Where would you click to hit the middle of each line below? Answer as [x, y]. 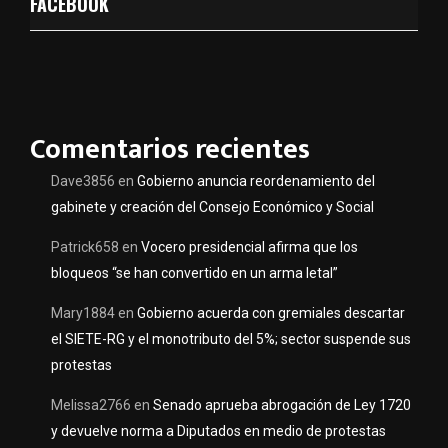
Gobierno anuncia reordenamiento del [256, 181]
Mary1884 [83, 313]
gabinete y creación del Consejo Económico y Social [212, 207]
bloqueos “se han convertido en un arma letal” [194, 273]
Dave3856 [83, 181]
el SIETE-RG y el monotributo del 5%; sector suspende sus [231, 339]
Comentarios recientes [170, 150]
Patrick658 [85, 247]
